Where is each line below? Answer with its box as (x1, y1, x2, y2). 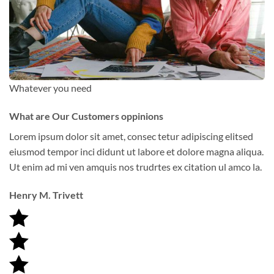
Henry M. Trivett (9, 188, 83, 201)
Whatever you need (9, 82, 92, 94)
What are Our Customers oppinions (9, 110, 163, 122)
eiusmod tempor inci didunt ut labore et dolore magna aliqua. (9, 146, 264, 158)
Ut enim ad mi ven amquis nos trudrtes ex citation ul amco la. (9, 161, 262, 173)
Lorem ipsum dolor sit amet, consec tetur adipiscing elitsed (9, 130, 253, 143)
